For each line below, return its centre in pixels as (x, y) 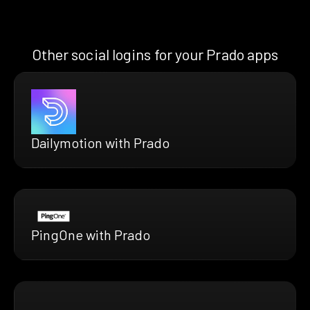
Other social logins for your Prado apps (155, 54)
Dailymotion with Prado (100, 142)
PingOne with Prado (91, 235)
